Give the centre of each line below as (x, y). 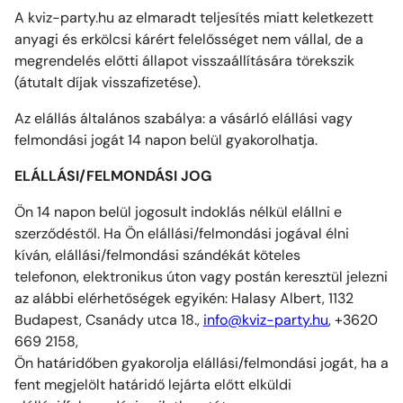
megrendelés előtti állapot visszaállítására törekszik (184, 61)
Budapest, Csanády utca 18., (109, 320)
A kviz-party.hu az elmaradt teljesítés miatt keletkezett (194, 18)
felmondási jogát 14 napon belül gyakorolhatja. (166, 140)
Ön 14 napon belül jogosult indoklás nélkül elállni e (178, 212)
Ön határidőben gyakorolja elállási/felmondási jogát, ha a (201, 363)
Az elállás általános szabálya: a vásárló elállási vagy (184, 119)
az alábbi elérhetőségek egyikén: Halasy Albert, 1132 (184, 299)
